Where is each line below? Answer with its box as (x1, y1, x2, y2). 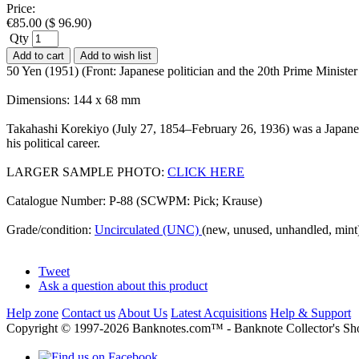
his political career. (6, 135, 100, 150)
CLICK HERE (167, 164, 244, 179)
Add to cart (13, 49, 64, 62)
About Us (118, 305, 167, 320)
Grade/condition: (6, 222, 95, 236)
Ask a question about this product (38, 278, 208, 292)
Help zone (6, 305, 58, 320)
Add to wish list (80, 49, 151, 62)
